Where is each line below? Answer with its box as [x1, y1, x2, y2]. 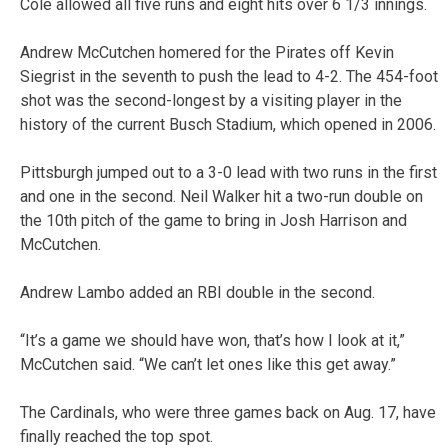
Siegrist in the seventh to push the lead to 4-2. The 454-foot [20, 66, 438, 86]
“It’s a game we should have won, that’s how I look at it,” [20, 330, 405, 350]
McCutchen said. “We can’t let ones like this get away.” [20, 354, 396, 374]
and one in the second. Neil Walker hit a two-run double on [20, 186, 423, 206]
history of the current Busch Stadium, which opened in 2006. [20, 114, 436, 134]
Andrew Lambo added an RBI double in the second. [20, 282, 375, 302]
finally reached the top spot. [20, 426, 213, 446]
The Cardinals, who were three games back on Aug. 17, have [20, 402, 436, 422]
